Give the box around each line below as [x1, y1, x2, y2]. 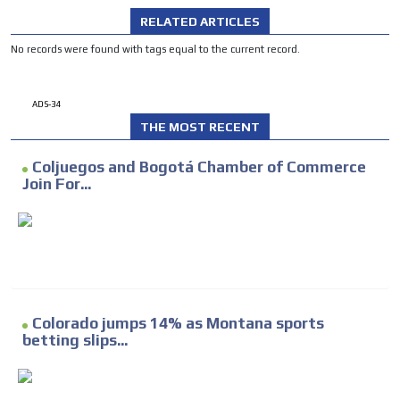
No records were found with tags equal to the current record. [11, 43, 300, 54]
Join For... [22, 174, 91, 193]
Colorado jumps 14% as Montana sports [32, 313, 324, 332]
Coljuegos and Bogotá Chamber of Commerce [32, 157, 366, 176]
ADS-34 [32, 98, 62, 109]
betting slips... [22, 330, 128, 349]
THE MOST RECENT [140, 119, 260, 134]
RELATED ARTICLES [140, 13, 260, 29]
